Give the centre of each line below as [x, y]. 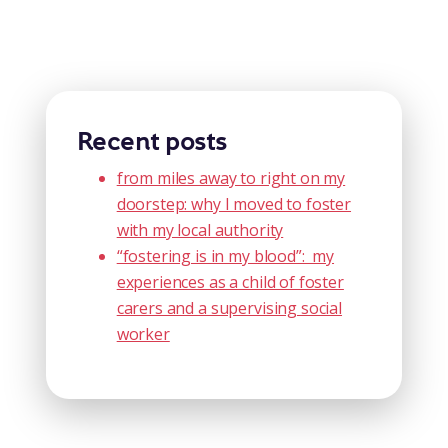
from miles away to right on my [231, 177]
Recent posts [152, 141]
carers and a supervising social [229, 307]
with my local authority [200, 229]
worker [143, 333]
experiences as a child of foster [230, 281]
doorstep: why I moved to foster [234, 203]
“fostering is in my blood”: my [225, 255]
